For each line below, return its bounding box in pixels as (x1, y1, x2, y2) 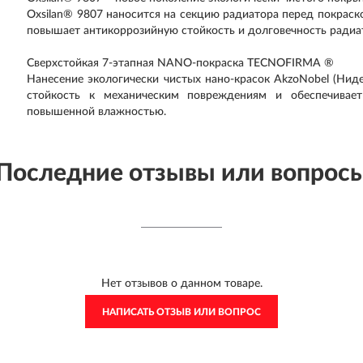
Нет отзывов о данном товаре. (100, 278, 263, 289)
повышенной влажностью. (27, 106, 167, 117)
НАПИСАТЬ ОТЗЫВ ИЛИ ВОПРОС (102, 307, 261, 317)
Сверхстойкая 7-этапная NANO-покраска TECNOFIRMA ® (27, 58, 335, 69)
